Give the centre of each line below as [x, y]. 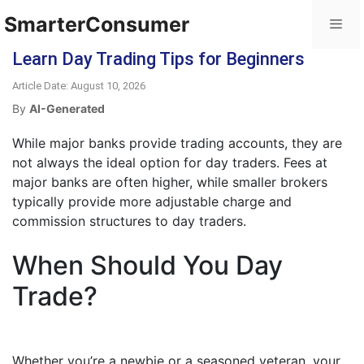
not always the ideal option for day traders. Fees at [170, 162]
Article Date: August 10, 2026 [79, 86]
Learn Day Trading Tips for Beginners [158, 59]
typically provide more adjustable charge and [152, 201]
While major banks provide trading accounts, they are [177, 143]
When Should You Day [147, 265]
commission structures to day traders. [129, 221]
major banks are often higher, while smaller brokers [170, 182]
